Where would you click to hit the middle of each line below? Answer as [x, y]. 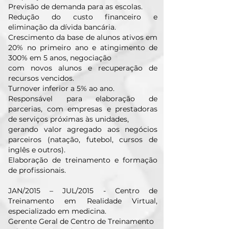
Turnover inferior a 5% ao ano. [61, 88]
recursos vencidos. [41, 78]
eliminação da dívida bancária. [62, 27]
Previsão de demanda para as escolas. [75, 7]
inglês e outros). [37, 150]
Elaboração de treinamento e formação [83, 160]
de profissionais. [37, 170]
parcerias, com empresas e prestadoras [83, 109]
